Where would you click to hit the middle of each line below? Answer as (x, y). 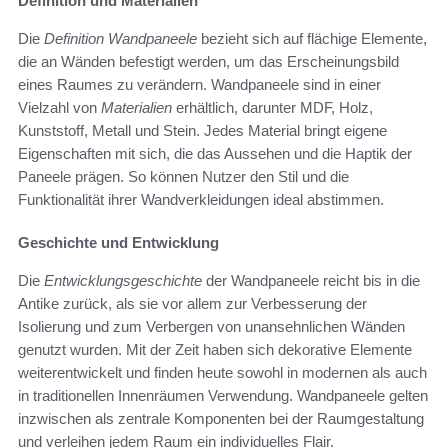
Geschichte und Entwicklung (118, 242)
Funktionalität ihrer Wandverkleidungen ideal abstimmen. (201, 199)
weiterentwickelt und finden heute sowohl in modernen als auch (222, 372)
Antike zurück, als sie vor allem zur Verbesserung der (192, 303)
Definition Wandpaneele (120, 38)
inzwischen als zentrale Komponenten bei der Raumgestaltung (221, 418)
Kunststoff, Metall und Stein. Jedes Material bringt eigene (202, 130)
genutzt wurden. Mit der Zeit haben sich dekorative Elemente (215, 349)
